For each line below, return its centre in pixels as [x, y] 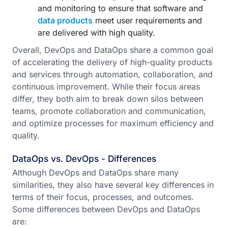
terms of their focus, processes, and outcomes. [103, 197]
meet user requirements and [147, 20]
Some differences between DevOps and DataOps [106, 209]
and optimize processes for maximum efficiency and [113, 123]
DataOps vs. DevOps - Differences [84, 159]
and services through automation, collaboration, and [112, 74]
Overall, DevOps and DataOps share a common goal [113, 50]
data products [65, 20]
